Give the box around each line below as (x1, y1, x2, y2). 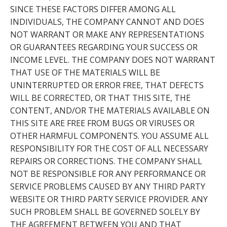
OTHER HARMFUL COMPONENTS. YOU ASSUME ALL (10, 130, 209, 141)
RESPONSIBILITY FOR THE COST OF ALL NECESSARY (10, 142, 208, 154)
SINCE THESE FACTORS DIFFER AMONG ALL (10, 3, 176, 15)
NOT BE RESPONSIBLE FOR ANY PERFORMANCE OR (10, 168, 206, 179)
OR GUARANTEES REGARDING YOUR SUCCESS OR (10, 41, 198, 53)
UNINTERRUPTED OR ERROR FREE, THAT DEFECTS (10, 79, 204, 91)
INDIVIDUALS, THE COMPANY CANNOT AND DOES (10, 16, 204, 27)
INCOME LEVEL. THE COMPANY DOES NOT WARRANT (10, 54, 215, 65)
